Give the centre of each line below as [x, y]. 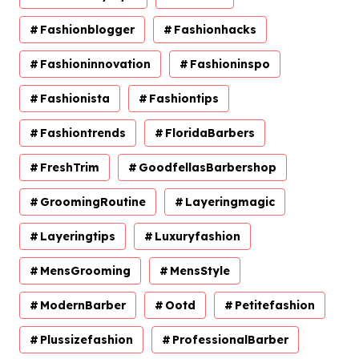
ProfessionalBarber [230, 339]
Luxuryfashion [198, 236]
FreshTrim [70, 167]
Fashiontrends [83, 133]
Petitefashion [275, 305]
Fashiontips [184, 98]
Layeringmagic [230, 202]
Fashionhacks [215, 29]
